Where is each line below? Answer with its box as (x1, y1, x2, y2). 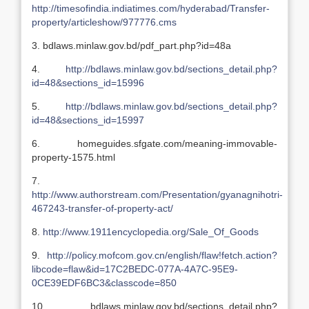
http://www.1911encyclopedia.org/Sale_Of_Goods (43, 226, 259, 237)
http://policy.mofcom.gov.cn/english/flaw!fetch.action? (47, 250, 277, 261)
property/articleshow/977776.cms (32, 17, 177, 28)
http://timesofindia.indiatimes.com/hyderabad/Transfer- (32, 3, 270, 14)
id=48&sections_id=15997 (32, 114, 144, 126)
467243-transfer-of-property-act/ (32, 203, 173, 214)
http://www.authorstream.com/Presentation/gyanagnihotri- (32, 189, 283, 200)
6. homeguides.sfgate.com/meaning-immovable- (32, 138, 277, 149)
